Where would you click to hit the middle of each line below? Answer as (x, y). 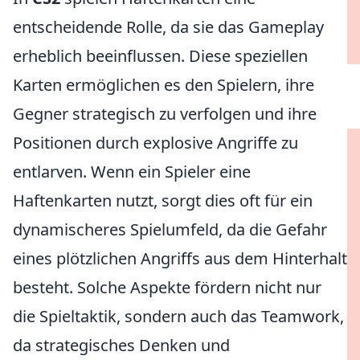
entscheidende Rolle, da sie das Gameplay (168, 27)
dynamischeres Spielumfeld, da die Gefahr (170, 229)
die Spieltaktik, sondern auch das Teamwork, (178, 316)
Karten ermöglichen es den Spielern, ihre (164, 85)
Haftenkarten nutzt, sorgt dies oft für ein (163, 200)
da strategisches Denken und (121, 345)
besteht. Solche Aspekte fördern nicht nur (167, 287)
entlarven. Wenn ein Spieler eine (132, 172)
